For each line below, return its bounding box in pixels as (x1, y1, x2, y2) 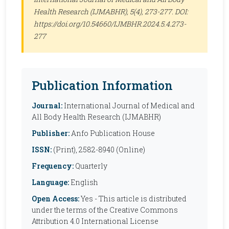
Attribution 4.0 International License (32, 216, 158, 226)
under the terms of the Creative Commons (32, 205, 178, 215)
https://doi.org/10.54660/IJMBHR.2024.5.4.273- (34, 19, 186, 29)
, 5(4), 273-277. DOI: (127, 7, 188, 16)
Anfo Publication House (70, 128, 155, 138)
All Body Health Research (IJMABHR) (32, 112, 161, 122)
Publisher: (32, 128, 70, 138)
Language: (32, 177, 69, 187)
